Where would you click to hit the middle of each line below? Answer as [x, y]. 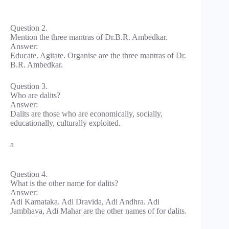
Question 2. [29, 28]
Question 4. [29, 174]
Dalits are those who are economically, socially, [86, 113]
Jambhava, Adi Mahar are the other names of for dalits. [98, 211]
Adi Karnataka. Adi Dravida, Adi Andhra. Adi [85, 201]
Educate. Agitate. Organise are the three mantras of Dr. [98, 55]
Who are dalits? [35, 95]
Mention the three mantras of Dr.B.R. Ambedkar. [89, 37]
